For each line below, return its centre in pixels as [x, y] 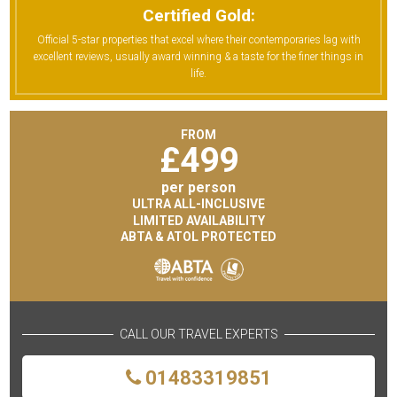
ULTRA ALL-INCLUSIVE [198, 204]
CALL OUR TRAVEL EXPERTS [198, 334]
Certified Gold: [198, 15]
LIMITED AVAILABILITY [198, 220]
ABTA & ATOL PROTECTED [198, 237]
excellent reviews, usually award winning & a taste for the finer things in [198, 57]
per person [198, 187]
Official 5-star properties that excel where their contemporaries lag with [198, 40]
